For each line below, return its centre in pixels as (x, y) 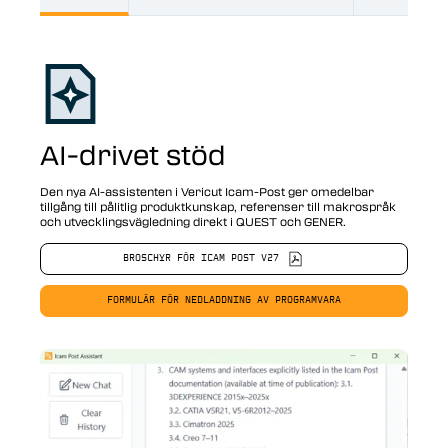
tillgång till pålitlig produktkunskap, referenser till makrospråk (218, 206)
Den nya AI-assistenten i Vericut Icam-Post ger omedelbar (207, 191)
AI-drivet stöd (133, 154)
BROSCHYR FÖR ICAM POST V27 (201, 259)
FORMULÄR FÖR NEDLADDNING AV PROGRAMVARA (224, 301)
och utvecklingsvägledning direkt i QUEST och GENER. (193, 221)
